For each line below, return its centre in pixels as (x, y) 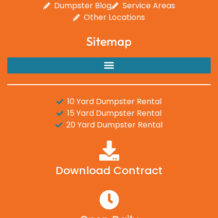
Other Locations (115, 17)
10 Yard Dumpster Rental (115, 101)
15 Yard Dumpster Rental (115, 113)
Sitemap (109, 41)
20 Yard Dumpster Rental (115, 125)
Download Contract (109, 170)
